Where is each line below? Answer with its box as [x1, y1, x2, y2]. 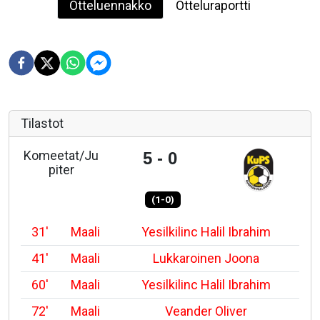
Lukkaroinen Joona [152, 250, 259, 266]
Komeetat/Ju [24, 148, 99, 163]
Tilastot [21, 116, 64, 131]
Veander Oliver [164, 303, 247, 319]
